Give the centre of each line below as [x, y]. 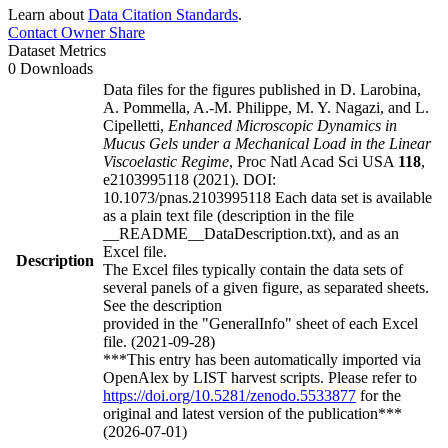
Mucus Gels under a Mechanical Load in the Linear [267, 143]
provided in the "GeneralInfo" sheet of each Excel [260, 323]
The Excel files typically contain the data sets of [253, 269]
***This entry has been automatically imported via [262, 359]
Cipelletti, [135, 125]
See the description [162, 305]
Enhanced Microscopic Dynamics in [282, 125]
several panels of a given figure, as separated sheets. [266, 287]
